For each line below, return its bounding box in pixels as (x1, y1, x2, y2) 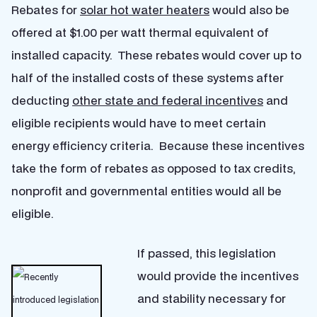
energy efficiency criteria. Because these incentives (11, 137, 304, 154)
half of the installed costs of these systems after (11, 69, 284, 86)
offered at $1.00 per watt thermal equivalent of (11, 24, 269, 40)
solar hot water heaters (80, 1, 209, 18)
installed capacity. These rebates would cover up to (11, 47, 301, 63)
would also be (209, 1, 289, 18)
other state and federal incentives (72, 92, 263, 108)
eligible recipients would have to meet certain (11, 115, 266, 131)
